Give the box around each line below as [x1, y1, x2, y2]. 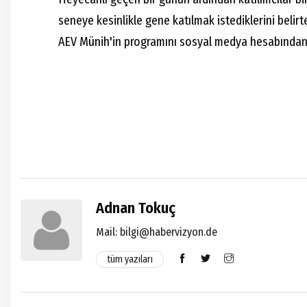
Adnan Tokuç [96, 199, 175, 218]
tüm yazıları [107, 254, 153, 266]
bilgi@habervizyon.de [120, 225, 217, 239]
